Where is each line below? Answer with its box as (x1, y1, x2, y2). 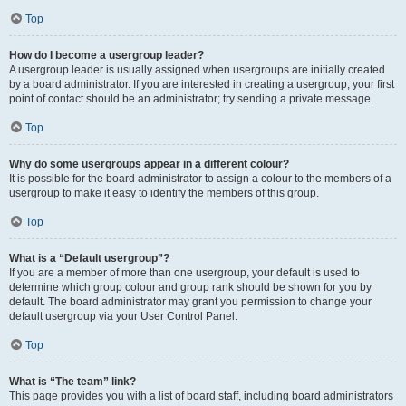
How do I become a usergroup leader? (9, 49, 204, 62)
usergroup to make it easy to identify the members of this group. (9, 187, 319, 199)
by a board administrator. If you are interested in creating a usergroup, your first (9, 78, 394, 91)
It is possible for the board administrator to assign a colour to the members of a (9, 172, 391, 185)
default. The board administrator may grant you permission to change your (9, 295, 372, 308)
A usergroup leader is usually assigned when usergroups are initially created (9, 63, 385, 76)
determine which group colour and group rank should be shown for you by (9, 281, 372, 294)
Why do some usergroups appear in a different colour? (9, 158, 289, 170)
